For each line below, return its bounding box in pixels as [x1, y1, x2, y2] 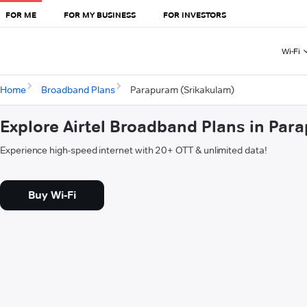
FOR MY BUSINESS [64, 9, 136, 20]
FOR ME [5, 9, 36, 20]
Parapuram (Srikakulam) [130, 84, 234, 97]
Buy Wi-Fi [28, 188, 76, 202]
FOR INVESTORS [163, 9, 226, 20]
